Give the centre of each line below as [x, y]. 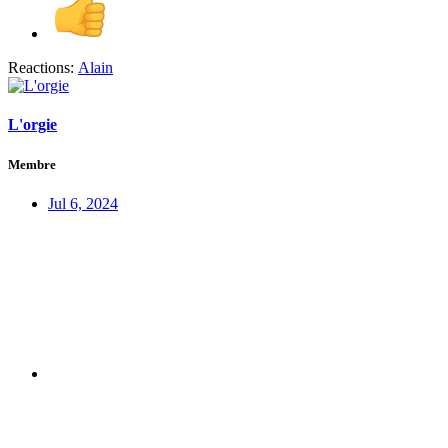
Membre [32, 164]
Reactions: [41, 68]
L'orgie [32, 125]
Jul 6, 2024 [83, 203]
